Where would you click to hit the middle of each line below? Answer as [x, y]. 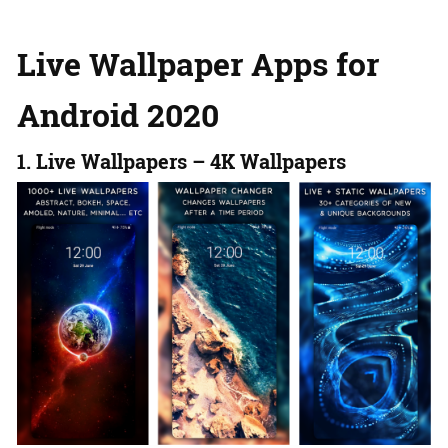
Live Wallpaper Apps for [198, 63]
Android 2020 [118, 114]
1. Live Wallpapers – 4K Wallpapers [181, 160]
